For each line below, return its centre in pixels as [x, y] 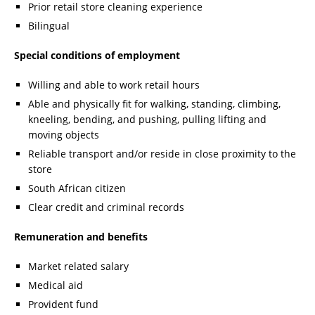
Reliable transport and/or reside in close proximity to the [162, 154]
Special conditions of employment [97, 56]
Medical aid [56, 285]
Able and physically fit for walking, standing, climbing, [154, 104]
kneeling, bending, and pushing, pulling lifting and [147, 120]
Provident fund [63, 304]
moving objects [64, 135]
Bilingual [49, 26]
